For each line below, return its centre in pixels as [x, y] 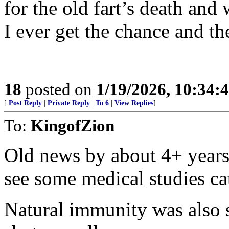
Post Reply [25, 103]
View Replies [134, 103]
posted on [59, 89]
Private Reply [69, 103]
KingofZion [73, 125]
